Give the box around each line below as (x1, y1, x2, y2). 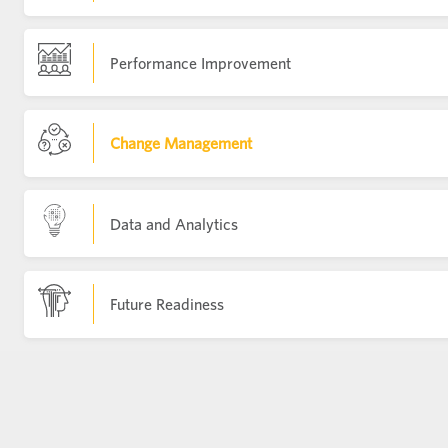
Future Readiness (110, 295, 224, 313)
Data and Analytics (110, 214, 238, 233)
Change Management (110, 134, 252, 152)
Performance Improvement (110, 53, 291, 72)
